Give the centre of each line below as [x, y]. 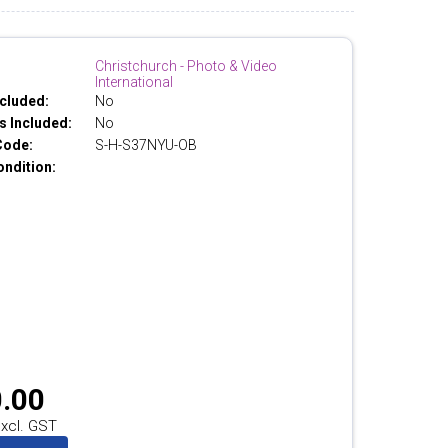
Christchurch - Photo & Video [185, 65]
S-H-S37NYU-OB [145, 144]
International [133, 81]
